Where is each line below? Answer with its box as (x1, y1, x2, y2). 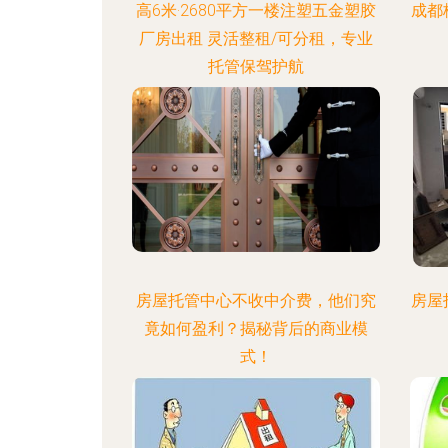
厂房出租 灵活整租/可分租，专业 (138, 29, 373, 48)
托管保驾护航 (207, 57, 304, 76)
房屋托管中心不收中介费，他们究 (135, 291, 376, 310)
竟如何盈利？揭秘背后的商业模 (143, 319, 368, 338)
